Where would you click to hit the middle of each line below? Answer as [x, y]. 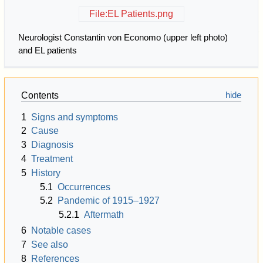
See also [50, 244]
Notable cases [61, 231]
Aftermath [104, 215]
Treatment [52, 159]
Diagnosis [53, 145]
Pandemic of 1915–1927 [109, 201]
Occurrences [84, 187]
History [46, 173]
